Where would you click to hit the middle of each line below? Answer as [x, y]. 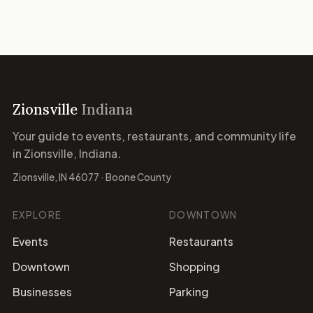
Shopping [195, 266]
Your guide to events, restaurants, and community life [154, 136]
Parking [189, 291]
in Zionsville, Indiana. [67, 153]
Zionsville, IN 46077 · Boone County [92, 177]
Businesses [42, 291]
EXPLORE [37, 215]
